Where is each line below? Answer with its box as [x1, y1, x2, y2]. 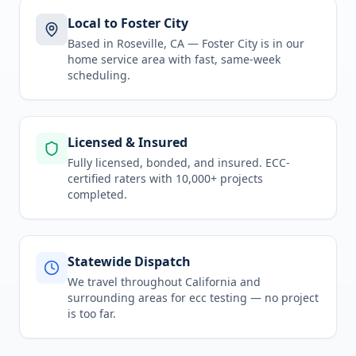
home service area [68, 52, 165, 67]
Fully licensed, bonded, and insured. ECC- [68, 155, 290, 170]
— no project [247, 290, 319, 305]
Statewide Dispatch [68, 253, 191, 270]
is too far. [68, 306, 116, 321]
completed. [68, 187, 127, 202]
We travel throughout [68, 274, 185, 289]
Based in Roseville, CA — [68, 36, 202, 51]
